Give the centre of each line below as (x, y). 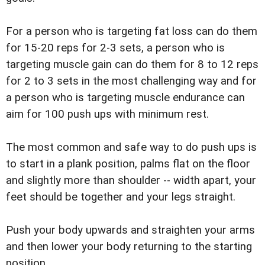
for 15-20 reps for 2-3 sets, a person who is (115, 48)
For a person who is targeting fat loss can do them (132, 31)
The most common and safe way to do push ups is (131, 147)
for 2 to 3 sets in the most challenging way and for (131, 81)
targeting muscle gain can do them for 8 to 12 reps (132, 64)
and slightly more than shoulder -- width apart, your (131, 180)
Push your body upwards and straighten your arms (130, 230)
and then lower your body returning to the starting (129, 246)
